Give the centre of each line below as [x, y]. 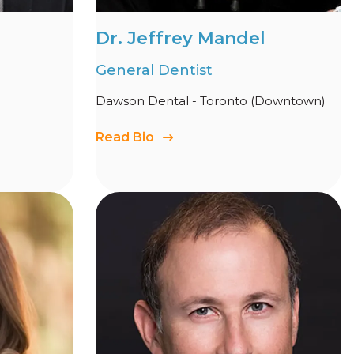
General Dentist [154, 71]
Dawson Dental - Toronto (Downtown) [211, 101]
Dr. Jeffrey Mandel [181, 39]
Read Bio [125, 137]
